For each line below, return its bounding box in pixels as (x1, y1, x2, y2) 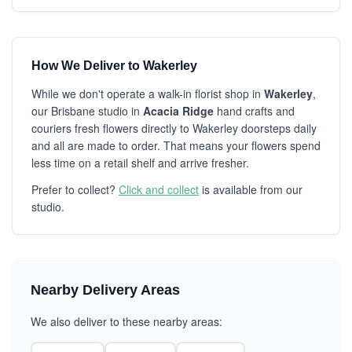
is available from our (199, 181, 302, 197)
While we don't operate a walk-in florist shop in (31, 86, 264, 101)
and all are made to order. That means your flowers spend (31, 137, 321, 153)
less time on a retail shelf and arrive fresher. (31, 155, 249, 170)
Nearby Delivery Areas (31, 282, 180, 298)
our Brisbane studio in (31, 103, 143, 119)
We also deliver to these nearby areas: (31, 313, 222, 329)
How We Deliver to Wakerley (31, 59, 197, 72)
